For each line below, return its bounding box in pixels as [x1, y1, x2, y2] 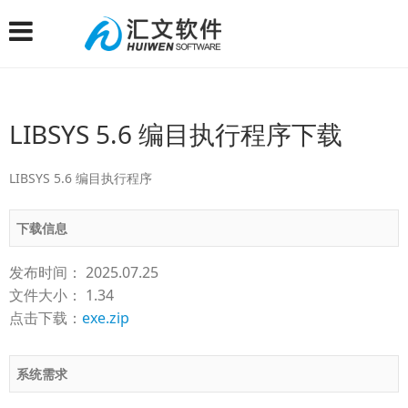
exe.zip [82, 308, 129, 328]
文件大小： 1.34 [9, 285, 114, 305]
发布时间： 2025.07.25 [9, 262, 158, 282]
